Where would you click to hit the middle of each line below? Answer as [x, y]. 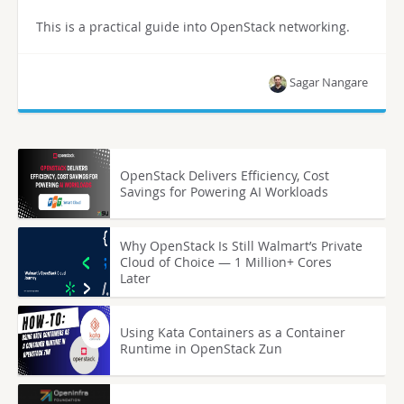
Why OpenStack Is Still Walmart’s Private [242, 245]
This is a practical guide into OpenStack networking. [193, 27]
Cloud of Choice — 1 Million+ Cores [226, 262]
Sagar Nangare [329, 83]
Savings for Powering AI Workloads [225, 191]
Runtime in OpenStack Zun [202, 348]
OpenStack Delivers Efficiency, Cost [225, 175]
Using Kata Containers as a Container [233, 332]
